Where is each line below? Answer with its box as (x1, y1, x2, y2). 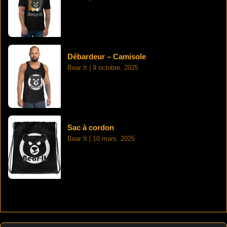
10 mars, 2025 (91, 135, 135, 143)
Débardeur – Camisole (67, 52, 146, 61)
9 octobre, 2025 (91, 64, 138, 72)
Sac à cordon (67, 123, 114, 132)
